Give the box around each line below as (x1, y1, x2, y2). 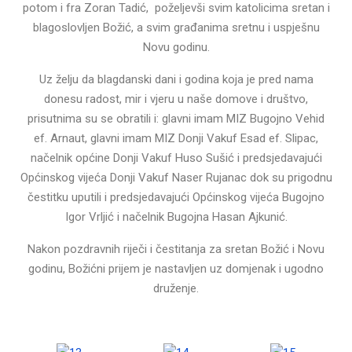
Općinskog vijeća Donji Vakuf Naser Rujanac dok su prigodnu (20, 170, 332, 185)
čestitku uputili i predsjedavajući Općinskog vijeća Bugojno (27, 189, 324, 204)
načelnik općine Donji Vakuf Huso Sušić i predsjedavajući (30, 150, 322, 165)
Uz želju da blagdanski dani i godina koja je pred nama (38, 71, 313, 86)
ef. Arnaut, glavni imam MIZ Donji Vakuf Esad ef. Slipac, (34, 130, 318, 145)
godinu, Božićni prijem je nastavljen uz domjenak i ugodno (28, 261, 324, 276)
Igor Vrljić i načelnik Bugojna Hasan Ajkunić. (64, 209, 288, 224)
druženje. (153, 280, 199, 295)
